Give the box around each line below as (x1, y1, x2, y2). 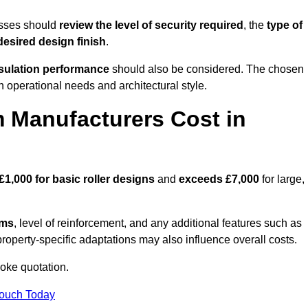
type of (267, 19, 302, 32)
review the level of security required (59, 19, 243, 32)
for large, (259, 173, 305, 186)
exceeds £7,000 (179, 173, 259, 186)
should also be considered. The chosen (109, 63, 304, 76)
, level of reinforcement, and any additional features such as (14, 217, 302, 230)
